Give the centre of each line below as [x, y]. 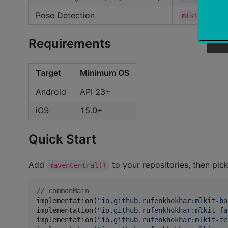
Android [51, 92]
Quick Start [62, 139]
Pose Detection [65, 15]
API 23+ [95, 92]
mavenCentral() [78, 166]
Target [48, 73]
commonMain [67, 191]
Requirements [70, 44]
